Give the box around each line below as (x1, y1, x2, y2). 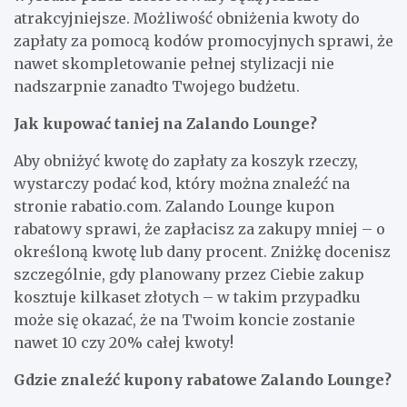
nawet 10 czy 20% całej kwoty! (14, 333, 233, 352)
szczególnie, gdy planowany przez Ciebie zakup (14, 264, 364, 283)
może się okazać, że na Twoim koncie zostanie (14, 310, 355, 329)
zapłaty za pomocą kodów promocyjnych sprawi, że (14, 31, 393, 50)
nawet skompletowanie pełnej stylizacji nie (14, 54, 334, 73)
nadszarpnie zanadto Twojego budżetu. (14, 76, 300, 95)
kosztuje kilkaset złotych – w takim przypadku (14, 287, 361, 306)
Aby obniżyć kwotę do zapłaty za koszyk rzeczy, (14, 151, 358, 170)
